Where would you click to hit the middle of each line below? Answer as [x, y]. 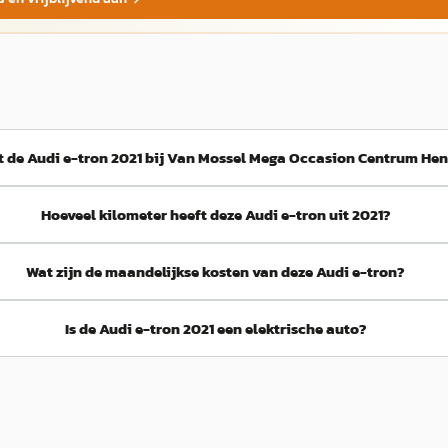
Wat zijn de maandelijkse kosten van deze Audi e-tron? [216, 271]
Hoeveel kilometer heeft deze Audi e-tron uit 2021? [215, 214]
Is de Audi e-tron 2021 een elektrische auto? [215, 328]
